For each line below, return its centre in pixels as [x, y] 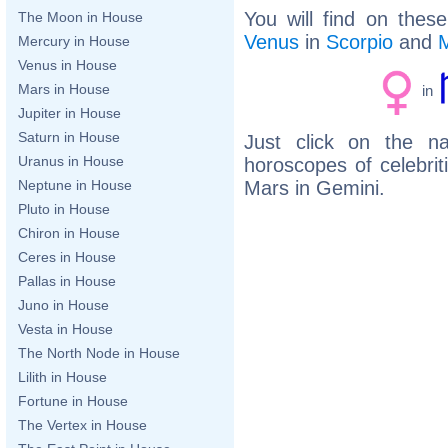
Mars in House [64, 89]
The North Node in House [99, 353]
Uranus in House [71, 161]
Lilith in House [62, 377]
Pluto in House [64, 209]
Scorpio [359, 41]
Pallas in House [67, 281]
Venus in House [67, 65]
